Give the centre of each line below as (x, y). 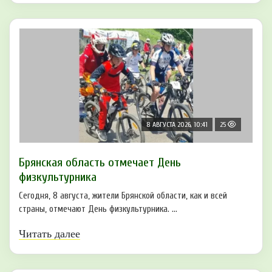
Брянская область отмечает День (100, 163)
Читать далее (49, 234)
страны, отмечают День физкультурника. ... (98, 209)
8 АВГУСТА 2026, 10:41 (177, 125)
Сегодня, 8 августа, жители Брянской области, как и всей (123, 196)
